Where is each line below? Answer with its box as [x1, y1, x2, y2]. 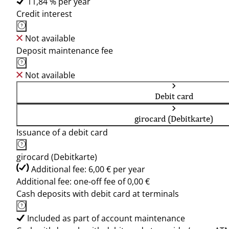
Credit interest [16, 8, 72, 19]
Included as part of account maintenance [27, 213, 185, 224]
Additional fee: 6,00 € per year [31, 164, 145, 175]
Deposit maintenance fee [16, 45, 113, 56]
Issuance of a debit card [16, 127, 108, 138]
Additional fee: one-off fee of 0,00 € [16, 176, 150, 187]
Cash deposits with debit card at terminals [16, 188, 179, 199]
